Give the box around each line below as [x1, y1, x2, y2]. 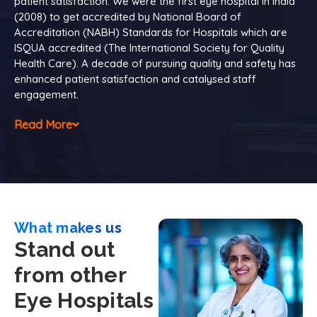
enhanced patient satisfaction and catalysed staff [14, 71, 256, 86]
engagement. [14, 87, 79, 101]
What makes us [14, 219, 122, 236]
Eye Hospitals [14, 287, 154, 313]
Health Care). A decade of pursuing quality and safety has [14, 56, 296, 70]
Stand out [14, 236, 115, 262]
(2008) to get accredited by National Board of [14, 9, 241, 23]
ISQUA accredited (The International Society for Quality [14, 40, 284, 54]
